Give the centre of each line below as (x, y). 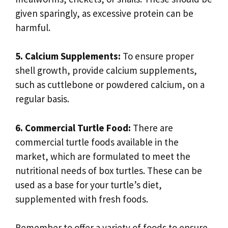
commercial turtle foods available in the (97, 142)
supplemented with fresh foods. (82, 199)
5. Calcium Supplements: (68, 56)
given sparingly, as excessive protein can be (104, 13)
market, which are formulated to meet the (103, 156)
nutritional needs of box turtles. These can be (109, 170)
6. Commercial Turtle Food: (73, 127)
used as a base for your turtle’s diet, (89, 184)
